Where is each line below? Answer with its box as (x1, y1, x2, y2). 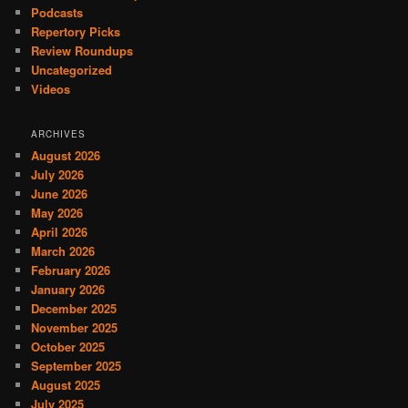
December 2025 (31, 300, 117, 318)
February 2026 (31, 261, 111, 280)
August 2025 (31, 376, 101, 394)
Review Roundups (31, 41, 134, 59)
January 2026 (31, 280, 106, 299)
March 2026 (31, 242, 96, 260)
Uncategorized (31, 60, 113, 78)
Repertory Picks (31, 22, 121, 40)
